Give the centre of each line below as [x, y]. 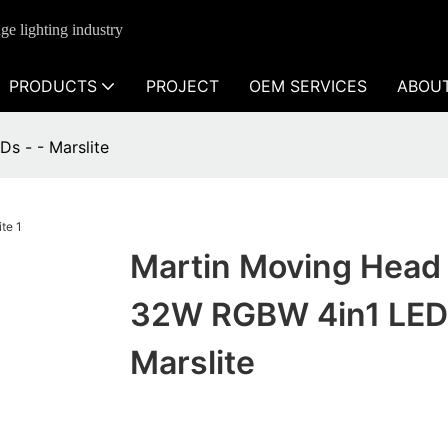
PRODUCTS [53, 86]
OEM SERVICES [308, 86]
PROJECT [182, 86]
